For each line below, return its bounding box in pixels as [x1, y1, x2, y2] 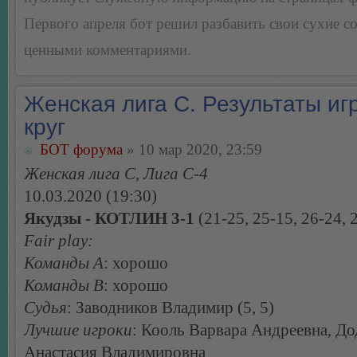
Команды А [24, 253, 104, 273]
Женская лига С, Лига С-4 [24, 164, 208, 184]
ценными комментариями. [24, 41, 191, 59]
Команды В [24, 276, 104, 296]
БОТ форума [40, 141, 123, 159]
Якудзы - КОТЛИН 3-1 [24, 209, 194, 229]
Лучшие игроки [24, 320, 132, 340]
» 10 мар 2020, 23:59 [123, 141, 262, 159]
